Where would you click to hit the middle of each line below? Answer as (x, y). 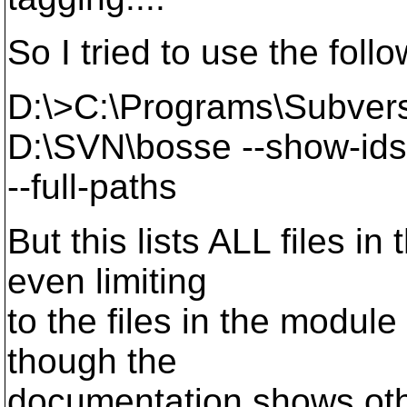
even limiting (107, 281)
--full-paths (92, 187)
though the (92, 361)
